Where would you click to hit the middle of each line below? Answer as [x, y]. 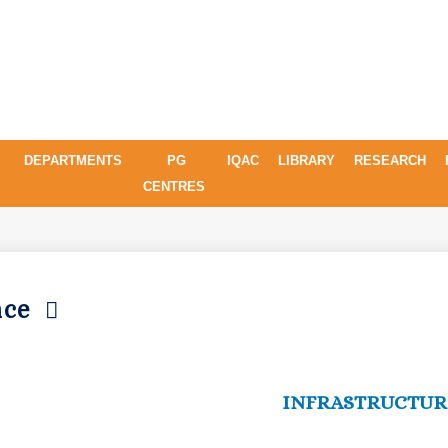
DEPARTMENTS [74, 160]
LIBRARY [308, 160]
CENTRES [176, 186]
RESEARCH [391, 160]
